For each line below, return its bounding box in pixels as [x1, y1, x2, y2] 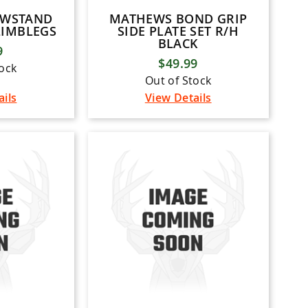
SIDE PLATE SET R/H [118, 22, 239, 39]
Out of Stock [144, 72, 212, 88]
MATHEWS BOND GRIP [109, 10, 247, 27]
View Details [144, 89, 212, 105]
